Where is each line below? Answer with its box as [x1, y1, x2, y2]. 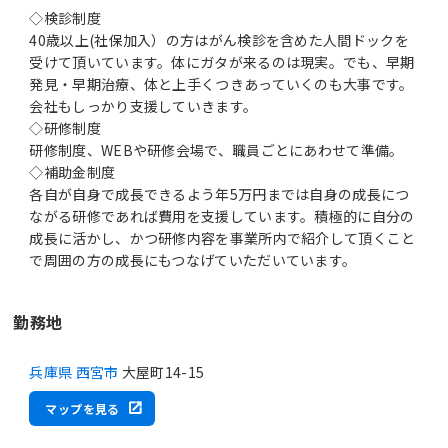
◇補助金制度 [29, 161, 116, 182]
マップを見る [45, 399, 120, 417]
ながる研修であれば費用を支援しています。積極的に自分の [29, 205, 415, 226]
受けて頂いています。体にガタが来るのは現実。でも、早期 [29, 51, 415, 72]
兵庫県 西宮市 [29, 361, 119, 382]
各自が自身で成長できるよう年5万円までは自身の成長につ [29, 183, 410, 204]
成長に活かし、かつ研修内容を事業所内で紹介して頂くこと [29, 227, 416, 248]
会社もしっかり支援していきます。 [29, 95, 258, 116]
